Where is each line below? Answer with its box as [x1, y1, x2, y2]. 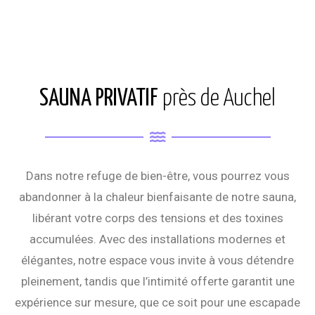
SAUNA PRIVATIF [39, 87, 162, 111]
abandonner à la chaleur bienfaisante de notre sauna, [19, 190, 296, 205]
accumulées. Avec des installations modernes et [30, 232, 285, 247]
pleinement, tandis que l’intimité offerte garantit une [20, 274, 295, 289]
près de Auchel [162, 87, 276, 111]
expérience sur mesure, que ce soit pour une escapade [15, 295, 300, 310]
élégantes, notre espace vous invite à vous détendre [21, 253, 294, 268]
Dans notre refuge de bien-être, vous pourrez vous [25, 169, 290, 184]
